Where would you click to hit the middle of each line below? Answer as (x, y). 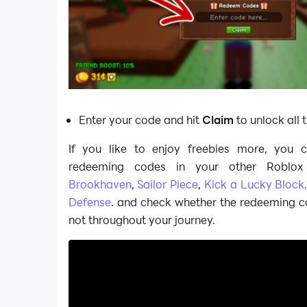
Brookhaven (100, 184)
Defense (89, 202)
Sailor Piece (168, 184)
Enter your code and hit (141, 120)
